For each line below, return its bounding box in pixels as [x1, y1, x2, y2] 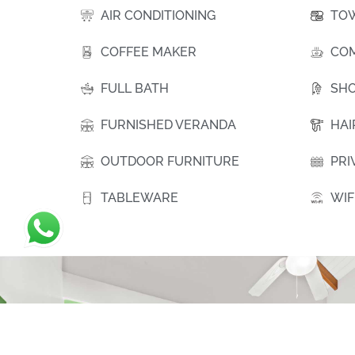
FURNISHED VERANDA [101, 117, 236, 133]
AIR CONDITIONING [101, 8, 216, 24]
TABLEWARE [101, 190, 178, 206]
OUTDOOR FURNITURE [101, 154, 239, 170]
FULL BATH [101, 81, 169, 97]
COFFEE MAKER [101, 44, 197, 60]
